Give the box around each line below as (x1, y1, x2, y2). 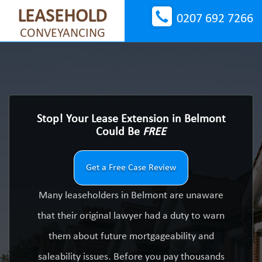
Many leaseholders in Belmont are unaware (39, 190, 223, 201)
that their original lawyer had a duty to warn (37, 211, 225, 222)
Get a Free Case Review (86, 163, 176, 173)
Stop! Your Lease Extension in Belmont (36, 113, 226, 125)
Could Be (96, 126, 143, 138)
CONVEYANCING (19, 27, 105, 40)
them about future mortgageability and (48, 231, 214, 242)
